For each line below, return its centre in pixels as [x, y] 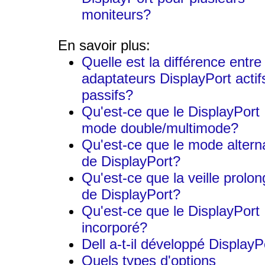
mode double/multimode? [160, 128]
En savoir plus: [104, 45]
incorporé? [114, 227]
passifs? [107, 95]
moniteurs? [116, 14]
